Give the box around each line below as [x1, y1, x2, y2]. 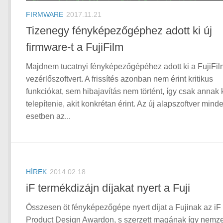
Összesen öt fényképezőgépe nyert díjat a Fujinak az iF [26, 203, 221, 212]
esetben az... [26, 112, 71, 121]
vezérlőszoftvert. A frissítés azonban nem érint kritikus [26, 75, 213, 84]
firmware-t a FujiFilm [26, 41, 123, 54]
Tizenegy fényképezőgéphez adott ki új [26, 24, 212, 37]
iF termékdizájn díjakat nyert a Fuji [26, 182, 190, 195]
